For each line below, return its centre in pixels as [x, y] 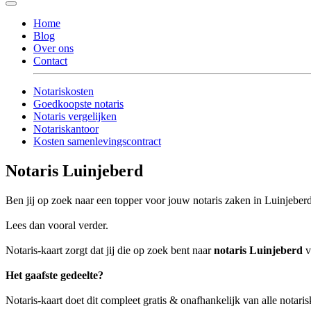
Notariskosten [64, 91]
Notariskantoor [66, 128]
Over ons [53, 48]
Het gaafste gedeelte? [54, 275]
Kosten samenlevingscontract [97, 141]
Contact [50, 60]
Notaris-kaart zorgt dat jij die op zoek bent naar [110, 250]
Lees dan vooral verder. [57, 225]
